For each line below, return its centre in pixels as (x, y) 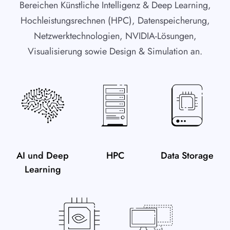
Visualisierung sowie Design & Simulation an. (115, 51)
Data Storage (187, 156)
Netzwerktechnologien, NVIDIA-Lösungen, (115, 36)
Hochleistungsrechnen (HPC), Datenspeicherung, (115, 21)
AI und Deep (43, 156)
